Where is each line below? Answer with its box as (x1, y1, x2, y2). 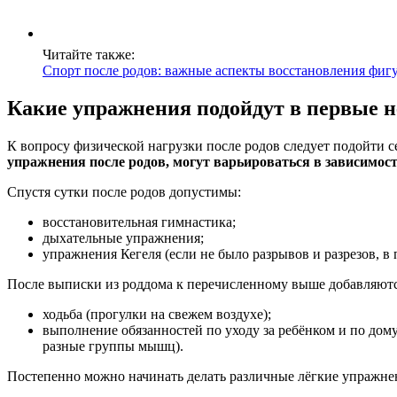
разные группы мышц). (43, 339, 183, 354)
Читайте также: (43, 47, 135, 63)
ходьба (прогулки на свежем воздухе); (43, 307, 271, 323)
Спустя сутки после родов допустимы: (7, 184, 241, 200)
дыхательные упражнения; (43, 230, 204, 246)
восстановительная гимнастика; (43, 214, 236, 230)
